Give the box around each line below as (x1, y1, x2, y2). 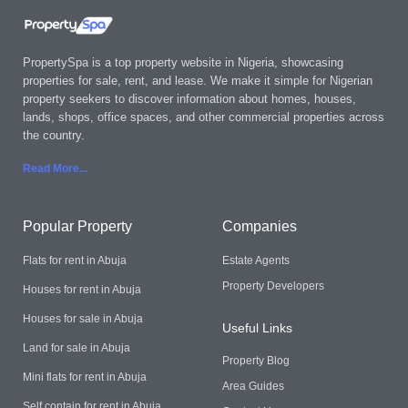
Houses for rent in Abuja (23, 283, 141, 297)
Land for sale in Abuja (23, 342, 130, 355)
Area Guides (221, 380, 284, 393)
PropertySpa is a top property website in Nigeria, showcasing (23, 56, 343, 70)
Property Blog (221, 354, 290, 368)
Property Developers (221, 280, 324, 293)
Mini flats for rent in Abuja (23, 371, 147, 384)
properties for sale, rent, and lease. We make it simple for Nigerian (23, 74, 372, 88)
